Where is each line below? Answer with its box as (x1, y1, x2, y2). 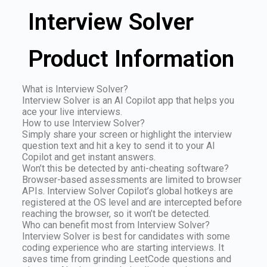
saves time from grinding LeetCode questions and (21, 253, 231, 265)
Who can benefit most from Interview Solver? (21, 219, 210, 231)
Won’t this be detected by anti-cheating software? (21, 163, 229, 175)
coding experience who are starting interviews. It (21, 242, 224, 254)
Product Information (27, 45, 234, 73)
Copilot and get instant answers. (21, 151, 156, 163)
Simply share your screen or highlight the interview (21, 129, 232, 141)
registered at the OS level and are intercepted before (21, 197, 242, 209)
